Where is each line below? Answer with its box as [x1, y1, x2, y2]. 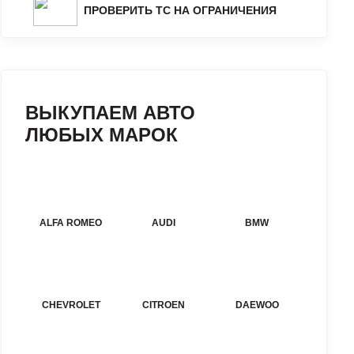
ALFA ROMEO [40, 217, 103, 228]
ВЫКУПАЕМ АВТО [25, 102, 195, 123]
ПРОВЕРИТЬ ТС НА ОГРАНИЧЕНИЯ [84, 4, 277, 17]
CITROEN [142, 299, 186, 311]
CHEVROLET [41, 299, 100, 311]
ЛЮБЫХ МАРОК [25, 124, 178, 145]
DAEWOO [235, 299, 279, 311]
